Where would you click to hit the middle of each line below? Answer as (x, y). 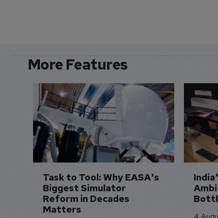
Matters (62, 209)
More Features (78, 64)
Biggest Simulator (85, 188)
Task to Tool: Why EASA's (102, 177)
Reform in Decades (87, 199)
